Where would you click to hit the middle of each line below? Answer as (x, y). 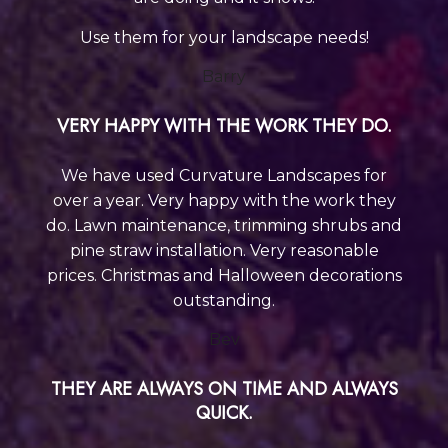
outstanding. (224, 300)
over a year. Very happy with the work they (224, 200)
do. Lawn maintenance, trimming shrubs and (224, 225)
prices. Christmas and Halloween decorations (224, 275)
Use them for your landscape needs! (224, 37)
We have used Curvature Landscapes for (224, 175)
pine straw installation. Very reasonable (224, 250)
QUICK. (224, 412)
